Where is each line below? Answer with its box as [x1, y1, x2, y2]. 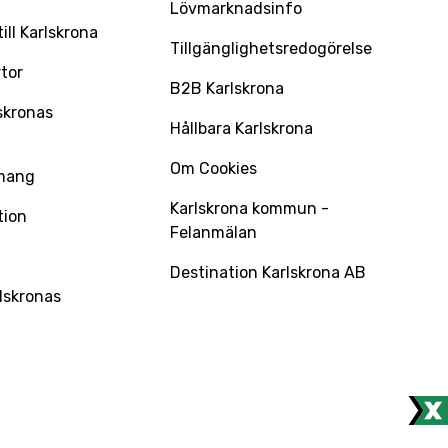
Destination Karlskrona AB [169, 262, 366, 282]
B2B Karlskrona [169, 78, 284, 98]
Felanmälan [169, 222, 257, 242]
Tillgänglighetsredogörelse [169, 38, 372, 58]
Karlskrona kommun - [169, 198, 329, 218]
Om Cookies [169, 158, 257, 178]
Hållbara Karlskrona [169, 118, 313, 138]
